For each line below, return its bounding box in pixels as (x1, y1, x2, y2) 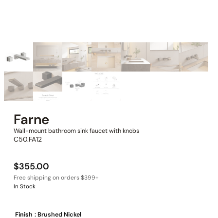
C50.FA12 (14, 135, 42, 144)
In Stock (14, 182, 36, 190)
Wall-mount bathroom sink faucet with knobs (14, 127, 139, 135)
